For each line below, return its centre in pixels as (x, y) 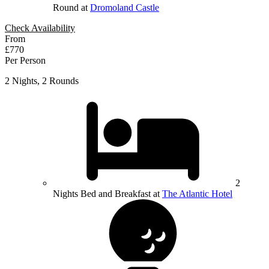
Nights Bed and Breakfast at (107, 194)
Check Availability (40, 28)
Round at (71, 8)
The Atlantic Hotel (197, 194)
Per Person (25, 61)
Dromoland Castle (125, 8)
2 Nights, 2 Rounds (42, 81)
